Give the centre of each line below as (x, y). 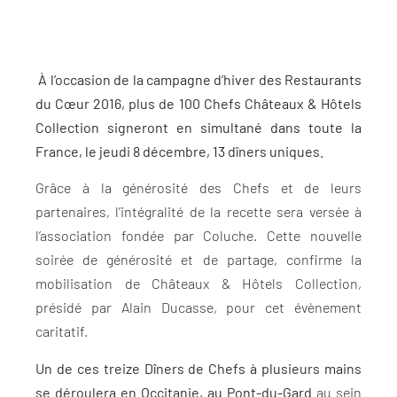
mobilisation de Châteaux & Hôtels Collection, (198, 284)
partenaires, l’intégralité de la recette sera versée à (198, 212)
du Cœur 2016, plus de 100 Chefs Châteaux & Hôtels (198, 103)
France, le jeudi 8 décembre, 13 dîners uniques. (179, 151)
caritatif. (62, 331)
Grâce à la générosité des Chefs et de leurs (198, 188)
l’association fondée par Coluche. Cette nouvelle (198, 236)
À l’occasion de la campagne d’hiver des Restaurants (198, 79)
